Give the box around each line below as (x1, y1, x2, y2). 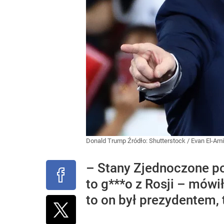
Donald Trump (86, 137, 127, 144)
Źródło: (127, 137, 149, 144)
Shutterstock (149, 137, 185, 144)
